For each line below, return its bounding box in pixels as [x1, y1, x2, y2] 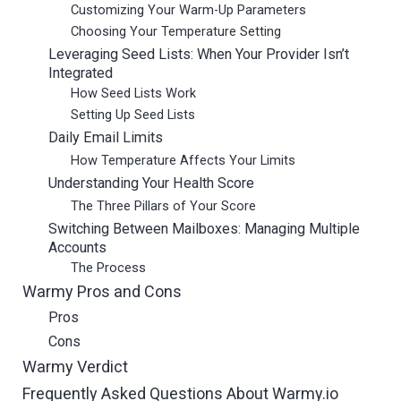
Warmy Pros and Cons [22, 282, 182, 301]
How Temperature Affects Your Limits [71, 152, 296, 168]
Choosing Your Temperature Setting [71, 23, 282, 39]
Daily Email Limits [47, 129, 163, 146]
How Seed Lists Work [71, 85, 197, 101]
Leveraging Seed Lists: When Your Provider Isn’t [47, 46, 349, 63]
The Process [71, 260, 147, 276]
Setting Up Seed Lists [71, 107, 196, 123]
